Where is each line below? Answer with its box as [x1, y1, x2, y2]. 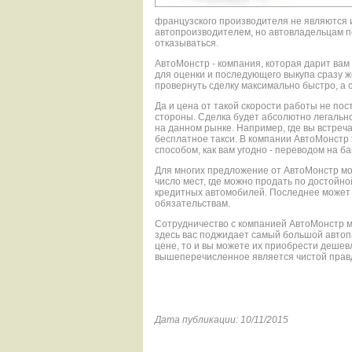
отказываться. [155, 38, 218, 49]
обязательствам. [155, 198, 230, 209]
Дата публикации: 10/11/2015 [155, 314, 288, 325]
